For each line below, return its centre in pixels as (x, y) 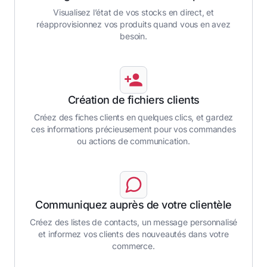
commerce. (133, 246)
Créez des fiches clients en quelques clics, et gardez (133, 117)
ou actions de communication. (133, 141)
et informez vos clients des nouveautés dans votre (133, 234)
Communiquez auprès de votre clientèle (133, 205)
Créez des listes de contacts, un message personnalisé (133, 222)
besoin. (133, 36)
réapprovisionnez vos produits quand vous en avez (133, 24)
